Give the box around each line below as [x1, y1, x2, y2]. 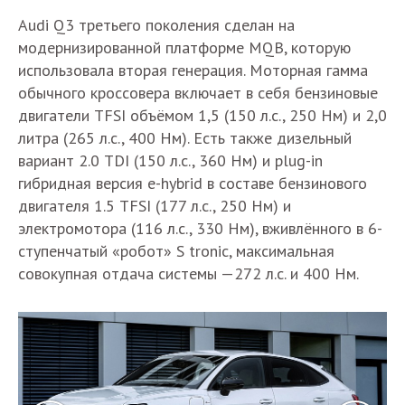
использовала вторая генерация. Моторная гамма [18, 60, 368, 80]
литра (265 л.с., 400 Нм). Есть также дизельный [18, 127, 352, 148]
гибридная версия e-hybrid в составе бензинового [18, 173, 367, 193]
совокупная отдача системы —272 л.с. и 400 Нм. [18, 263, 363, 284]
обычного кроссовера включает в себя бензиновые [18, 82, 378, 103]
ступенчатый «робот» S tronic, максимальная [18, 240, 334, 261]
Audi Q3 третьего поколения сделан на [18, 14, 295, 35]
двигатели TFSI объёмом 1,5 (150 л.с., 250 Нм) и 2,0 [18, 105, 387, 126]
